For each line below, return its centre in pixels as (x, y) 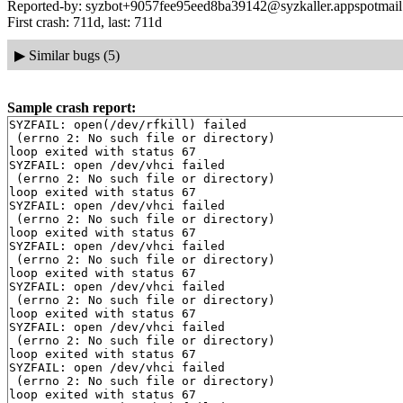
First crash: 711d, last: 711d (85, 22)
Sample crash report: (72, 108)
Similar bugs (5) (74, 55)
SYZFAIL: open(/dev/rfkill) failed (128, 125)
